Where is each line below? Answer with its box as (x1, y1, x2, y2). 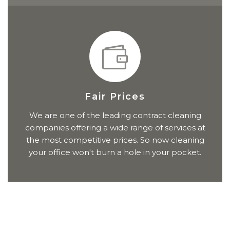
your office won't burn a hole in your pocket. (29, 147, 201, 158)
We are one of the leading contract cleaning (29, 110, 201, 121)
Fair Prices (85, 91, 145, 103)
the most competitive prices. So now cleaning (26, 135, 204, 145)
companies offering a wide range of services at (25, 123, 205, 133)
